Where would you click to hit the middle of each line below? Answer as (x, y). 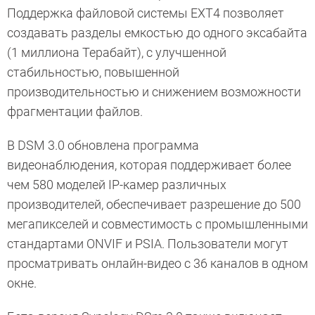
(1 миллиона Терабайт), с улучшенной (117, 52)
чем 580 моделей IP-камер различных (117, 184)
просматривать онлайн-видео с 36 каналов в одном (157, 263)
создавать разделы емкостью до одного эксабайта (157, 32)
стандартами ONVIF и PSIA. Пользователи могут (148, 243)
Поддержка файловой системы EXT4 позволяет (146, 13)
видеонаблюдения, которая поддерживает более (149, 165)
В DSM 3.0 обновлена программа (103, 145)
